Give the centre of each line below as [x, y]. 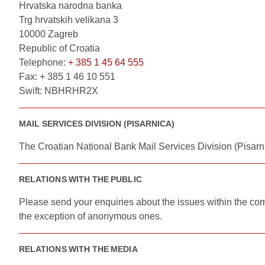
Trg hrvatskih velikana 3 [69, 20]
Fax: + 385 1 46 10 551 [67, 77]
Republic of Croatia [59, 48]
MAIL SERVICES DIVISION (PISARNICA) [97, 124]
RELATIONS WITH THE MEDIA [78, 249]
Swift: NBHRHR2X [59, 91]
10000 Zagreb [49, 34]
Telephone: [43, 62]
